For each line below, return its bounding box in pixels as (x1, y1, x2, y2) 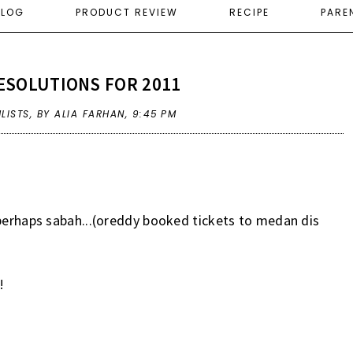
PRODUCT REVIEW (76, 5, 178, 19)
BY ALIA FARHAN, (36, 106, 132, 121)
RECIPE (229, 5, 269, 19)
